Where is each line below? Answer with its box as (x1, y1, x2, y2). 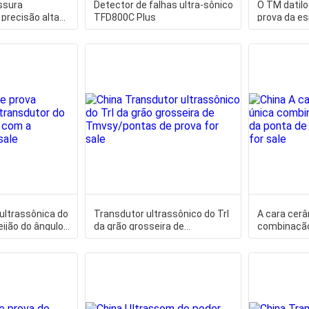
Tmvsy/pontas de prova (93, 233, 200, 244)
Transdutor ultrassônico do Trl (93, 208, 229, 219)
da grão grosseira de (93, 221, 184, 232)
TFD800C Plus (93, 12, 156, 23)
